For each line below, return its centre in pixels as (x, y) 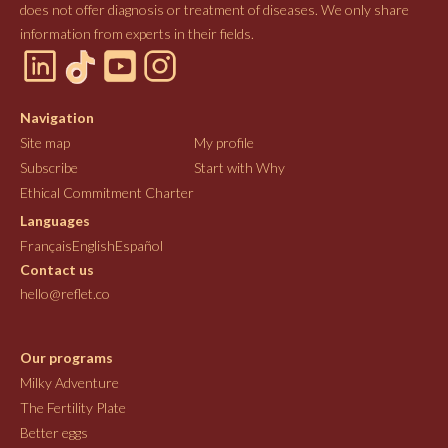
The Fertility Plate (73, 407)
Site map (45, 142)
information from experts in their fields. (137, 33)
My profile (224, 142)
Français (46, 245)
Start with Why (239, 167)
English (93, 245)
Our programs (66, 357)
